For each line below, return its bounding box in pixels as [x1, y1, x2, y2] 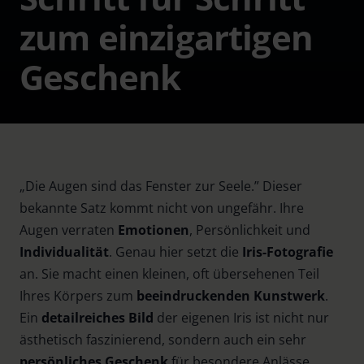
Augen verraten [19, 221, 118, 239]
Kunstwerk [253, 287, 325, 305]
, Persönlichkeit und [189, 221, 310, 239]
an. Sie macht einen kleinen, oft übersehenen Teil [19, 265, 319, 283]
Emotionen [118, 221, 189, 239]
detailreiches [41, 309, 125, 327]
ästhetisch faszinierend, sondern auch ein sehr [19, 331, 306, 349]
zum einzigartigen [19, 15, 313, 60]
